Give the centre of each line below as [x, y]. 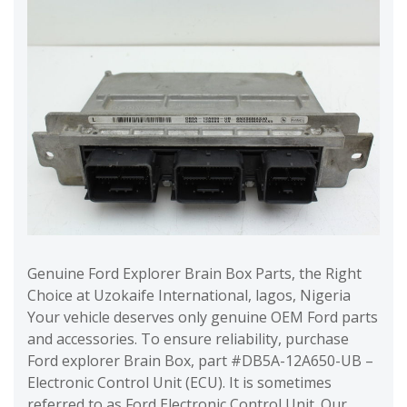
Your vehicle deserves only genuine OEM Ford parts [203, 317]
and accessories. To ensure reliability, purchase [188, 338]
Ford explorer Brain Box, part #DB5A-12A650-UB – [200, 360]
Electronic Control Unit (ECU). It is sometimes [179, 382]
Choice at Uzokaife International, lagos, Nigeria [189, 295]
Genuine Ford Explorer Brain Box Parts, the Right [194, 273]
